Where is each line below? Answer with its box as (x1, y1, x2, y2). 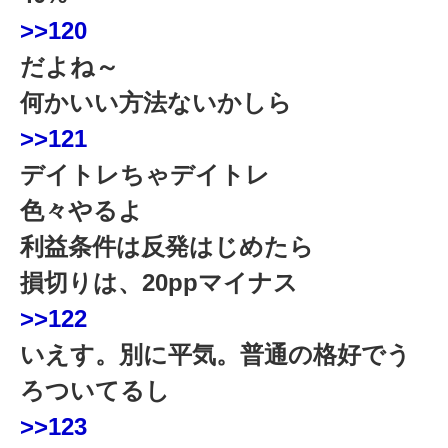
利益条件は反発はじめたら (20, 233, 338, 261)
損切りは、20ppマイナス (20, 269, 322, 297)
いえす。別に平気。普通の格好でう (20, 341, 411, 369)
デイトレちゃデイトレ (20, 161, 294, 189)
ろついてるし (20, 377, 194, 405)
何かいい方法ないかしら (20, 89, 316, 117)
